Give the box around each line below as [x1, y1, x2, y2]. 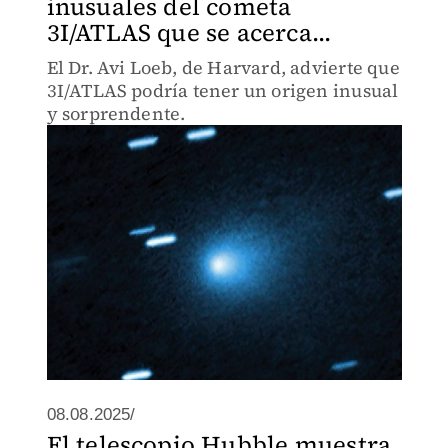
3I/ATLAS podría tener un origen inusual [46, 78, 399, 103]
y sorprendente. [46, 101, 186, 126]
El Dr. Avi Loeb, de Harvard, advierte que [46, 55, 400, 80]
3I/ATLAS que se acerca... [46, 16, 332, 49]
